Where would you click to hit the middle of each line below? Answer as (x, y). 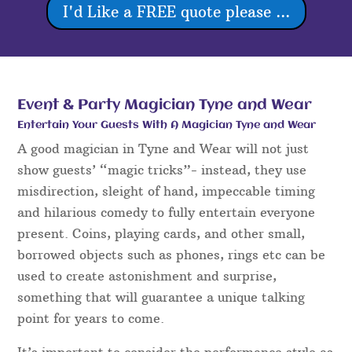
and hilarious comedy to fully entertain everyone (167, 213)
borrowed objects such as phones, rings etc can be (172, 255)
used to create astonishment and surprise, (147, 276)
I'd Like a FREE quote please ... (176, 11)
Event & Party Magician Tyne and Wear (165, 106)
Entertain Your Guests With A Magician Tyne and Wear (167, 125)
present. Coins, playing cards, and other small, (161, 234)
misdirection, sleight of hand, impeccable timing (167, 191)
